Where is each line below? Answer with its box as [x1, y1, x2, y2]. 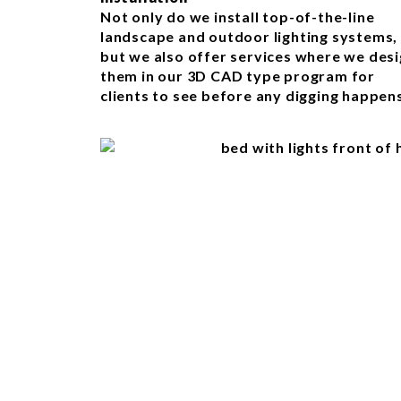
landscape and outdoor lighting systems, [100, 28, 398, 46]
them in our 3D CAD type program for [100, 67, 375, 85]
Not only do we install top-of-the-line [100, 8, 375, 26]
